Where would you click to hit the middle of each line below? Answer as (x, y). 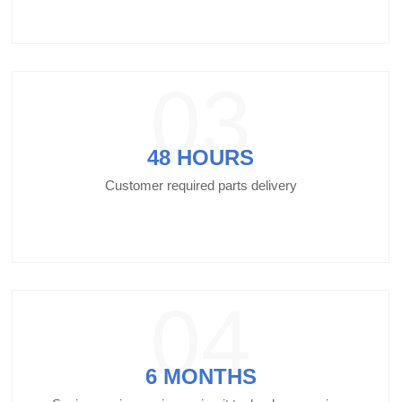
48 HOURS (201, 157)
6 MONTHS (201, 376)
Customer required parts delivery (201, 185)
